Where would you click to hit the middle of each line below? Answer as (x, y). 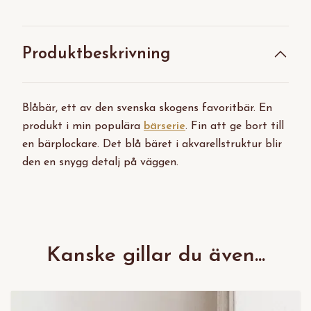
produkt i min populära (83, 127)
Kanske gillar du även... (155, 256)
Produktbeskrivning (96, 54)
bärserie (165, 127)
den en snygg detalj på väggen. (102, 163)
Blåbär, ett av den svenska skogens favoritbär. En (147, 109)
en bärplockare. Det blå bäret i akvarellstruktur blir (152, 145)
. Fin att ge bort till (235, 127)
